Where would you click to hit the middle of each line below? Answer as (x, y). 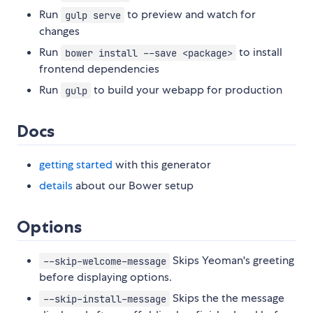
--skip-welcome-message (104, 261)
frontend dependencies (99, 69)
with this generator (162, 165)
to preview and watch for (190, 15)
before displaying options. (105, 277)
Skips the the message (227, 298)
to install (260, 52)
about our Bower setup (133, 186)
